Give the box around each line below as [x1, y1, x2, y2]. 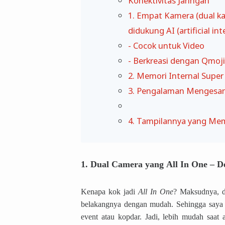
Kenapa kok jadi [81, 187, 139, 196]
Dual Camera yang [90, 159, 166, 169]
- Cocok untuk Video [128, 40, 204, 52]
